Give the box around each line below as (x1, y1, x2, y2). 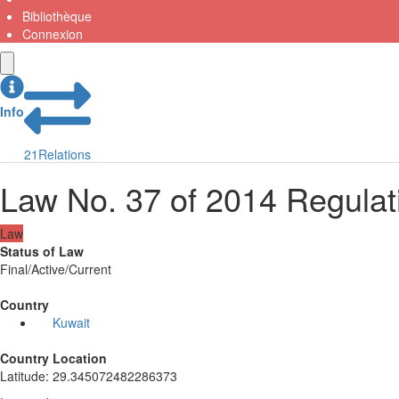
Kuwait (52, 313, 90, 331)
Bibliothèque (22, 6, 92, 25)
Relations (38, 144, 91, 163)
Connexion (22, 24, 83, 43)
